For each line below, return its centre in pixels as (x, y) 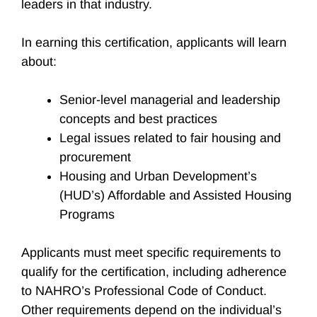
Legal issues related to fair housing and (170, 138)
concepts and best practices (138, 119)
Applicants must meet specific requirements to (151, 253)
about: (41, 62)
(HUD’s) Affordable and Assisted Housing (175, 195)
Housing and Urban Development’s (158, 176)
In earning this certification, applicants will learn (154, 42)
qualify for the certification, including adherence (154, 272)
